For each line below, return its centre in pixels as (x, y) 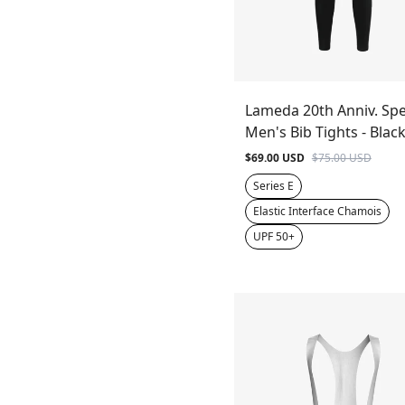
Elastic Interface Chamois (317, 212)
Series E (273, 186)
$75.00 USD (341, 158)
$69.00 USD (274, 158)
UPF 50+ (273, 237)
